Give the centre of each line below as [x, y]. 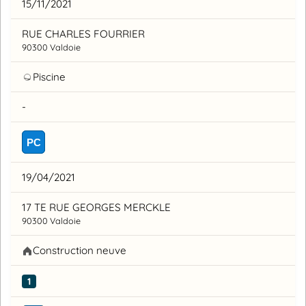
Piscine [49, 77]
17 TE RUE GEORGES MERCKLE [96, 208]
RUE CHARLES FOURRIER [83, 34]
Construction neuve [80, 251]
